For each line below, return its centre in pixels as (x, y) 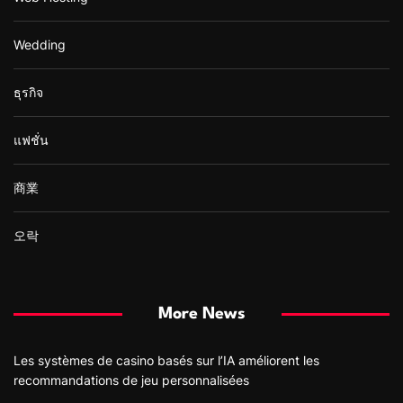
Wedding (40, 44)
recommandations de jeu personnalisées (131, 380)
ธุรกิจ (28, 92)
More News (201, 313)
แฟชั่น (31, 139)
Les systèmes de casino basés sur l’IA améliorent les (166, 360)
